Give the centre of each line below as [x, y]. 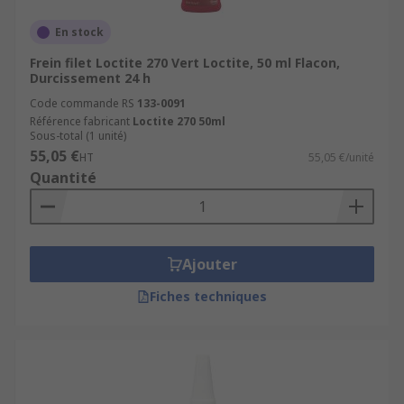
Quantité [63, 178]
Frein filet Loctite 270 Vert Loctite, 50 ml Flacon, [185, 63]
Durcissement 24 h [90, 78]
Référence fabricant [80, 121]
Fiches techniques [208, 296]
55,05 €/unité [341, 157]
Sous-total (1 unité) [78, 136]
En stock [79, 32]
